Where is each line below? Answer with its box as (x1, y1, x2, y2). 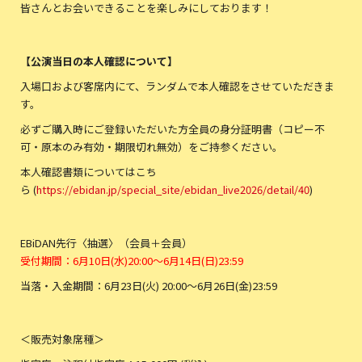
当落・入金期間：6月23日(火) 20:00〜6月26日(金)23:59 (20, 278, 277, 293)
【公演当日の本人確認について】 (20, 53, 178, 69)
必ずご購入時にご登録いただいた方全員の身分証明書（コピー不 (20, 121, 325, 137)
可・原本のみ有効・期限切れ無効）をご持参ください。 (20, 139, 283, 154)
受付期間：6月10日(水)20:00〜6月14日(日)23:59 (20, 253, 243, 268)
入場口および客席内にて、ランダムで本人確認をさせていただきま (20, 78, 335, 94)
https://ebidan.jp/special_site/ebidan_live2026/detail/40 (36, 182, 309, 197)
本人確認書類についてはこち (20, 164, 157, 179)
